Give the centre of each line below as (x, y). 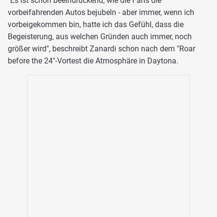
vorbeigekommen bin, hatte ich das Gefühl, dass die (96, 24)
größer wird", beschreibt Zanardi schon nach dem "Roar (101, 48)
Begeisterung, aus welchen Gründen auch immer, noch (100, 36)
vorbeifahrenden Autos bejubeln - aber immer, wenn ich (101, 12)
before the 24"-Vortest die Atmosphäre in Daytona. (93, 61)
